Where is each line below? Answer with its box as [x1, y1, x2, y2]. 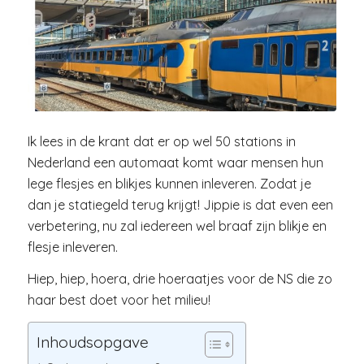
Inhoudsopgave [36, 332, 149, 353]
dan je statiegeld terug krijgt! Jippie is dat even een [27, 196, 333, 213]
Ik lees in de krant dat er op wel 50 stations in [27, 132, 296, 149]
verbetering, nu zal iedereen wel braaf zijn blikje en [27, 217, 327, 234]
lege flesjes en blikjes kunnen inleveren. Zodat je [27, 175, 311, 192]
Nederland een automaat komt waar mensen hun [27, 154, 323, 171]
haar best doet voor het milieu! [27, 292, 210, 309]
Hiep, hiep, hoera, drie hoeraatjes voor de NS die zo [27, 271, 332, 288]
